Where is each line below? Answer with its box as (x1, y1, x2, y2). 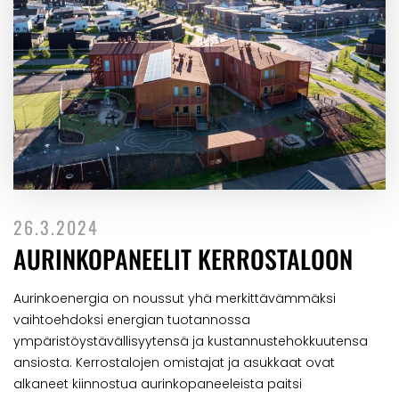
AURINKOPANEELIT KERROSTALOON (13, 240, 353, 278)
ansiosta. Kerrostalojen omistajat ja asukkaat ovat (13, 354, 335, 372)
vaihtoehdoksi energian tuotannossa (13, 311, 250, 330)
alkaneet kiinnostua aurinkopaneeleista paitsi (13, 375, 302, 394)
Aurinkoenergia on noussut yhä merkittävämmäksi (13, 289, 336, 308)
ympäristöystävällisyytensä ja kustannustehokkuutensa (13, 332, 368, 351)
